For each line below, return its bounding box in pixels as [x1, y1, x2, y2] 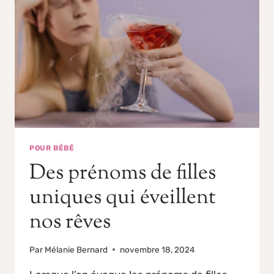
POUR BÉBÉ [29, 144, 75, 153]
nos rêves [29, 207, 111, 238]
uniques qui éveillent [29, 183, 216, 213]
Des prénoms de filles [29, 158, 216, 189]
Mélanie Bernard [45, 244, 108, 254]
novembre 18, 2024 [120, 244, 195, 254]
